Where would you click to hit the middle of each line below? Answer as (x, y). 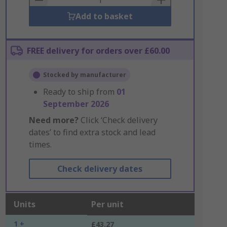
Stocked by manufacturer (84, 75)
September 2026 (76, 104)
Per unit (107, 204)
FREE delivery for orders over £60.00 (98, 51)
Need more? (53, 120)
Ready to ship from (80, 92)
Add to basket (104, 16)
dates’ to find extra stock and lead (92, 132)
